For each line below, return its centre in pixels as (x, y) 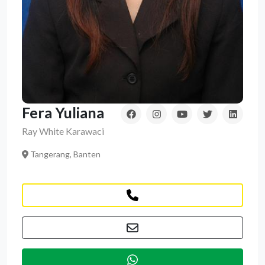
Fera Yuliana (63, 113)
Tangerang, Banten (64, 154)
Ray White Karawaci (63, 131)
